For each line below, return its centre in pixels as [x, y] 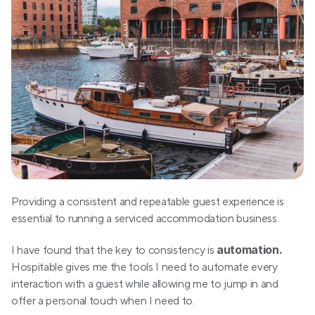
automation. [249, 250]
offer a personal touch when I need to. [103, 301]
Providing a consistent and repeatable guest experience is [148, 202]
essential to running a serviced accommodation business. [145, 219]
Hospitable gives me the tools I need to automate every [144, 268]
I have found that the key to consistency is [114, 251]
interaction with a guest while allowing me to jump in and [145, 284]
